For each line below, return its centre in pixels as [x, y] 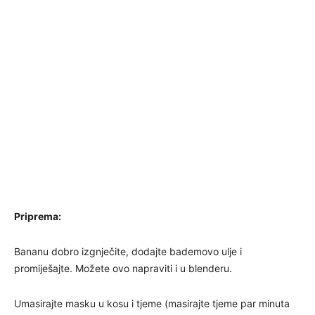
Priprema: [38, 216]
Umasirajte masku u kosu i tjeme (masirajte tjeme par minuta [152, 303]
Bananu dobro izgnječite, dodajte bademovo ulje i [128, 251]
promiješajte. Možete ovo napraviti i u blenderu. [123, 268]
